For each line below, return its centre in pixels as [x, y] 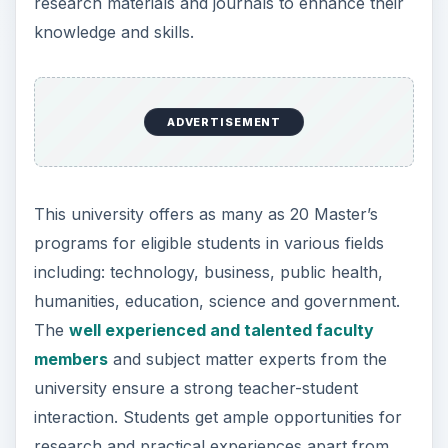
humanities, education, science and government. [216, 300]
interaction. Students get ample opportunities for [217, 416]
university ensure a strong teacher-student [195, 387]
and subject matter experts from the [247, 358]
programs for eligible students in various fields [208, 242]
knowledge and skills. [113, 32]
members [70, 358]
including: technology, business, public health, [208, 271]
